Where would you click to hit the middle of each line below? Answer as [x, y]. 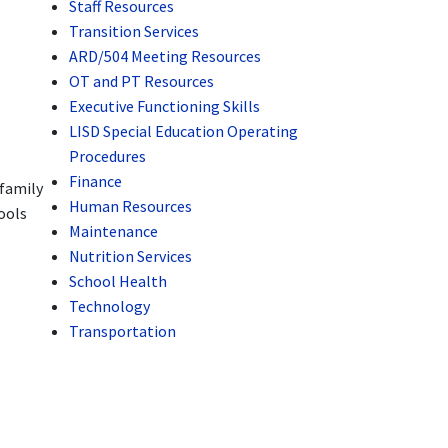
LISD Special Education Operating [184, 131]
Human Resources [131, 206]
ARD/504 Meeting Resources [165, 56]
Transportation [123, 331]
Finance [96, 181]
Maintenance [114, 231]
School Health [118, 281]
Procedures [108, 156]
